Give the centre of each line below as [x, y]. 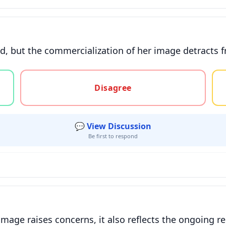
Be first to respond [113, 136]
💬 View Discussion [113, 126]
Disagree [113, 88]
